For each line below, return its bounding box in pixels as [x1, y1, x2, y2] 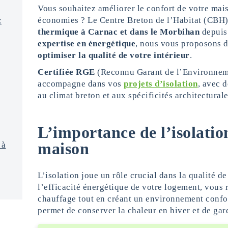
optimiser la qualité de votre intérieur [38, 50, 190, 60]
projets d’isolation [124, 79, 198, 89]
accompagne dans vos [38, 79, 124, 89]
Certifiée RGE [38, 67, 95, 77]
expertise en [38, 39, 86, 48]
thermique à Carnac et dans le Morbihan [38, 27, 199, 37]
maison [38, 139, 89, 158]
